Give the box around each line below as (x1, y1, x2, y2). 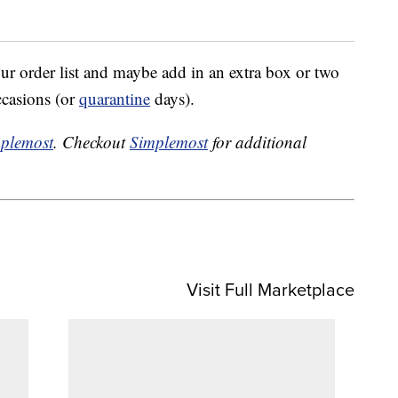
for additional (208, 131, 306, 154)
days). (150, 87, 195, 110)
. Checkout (53, 131, 130, 154)
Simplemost (130, 131, 208, 154)
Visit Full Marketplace (187, 275, 354, 302)
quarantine (79, 87, 150, 110)
